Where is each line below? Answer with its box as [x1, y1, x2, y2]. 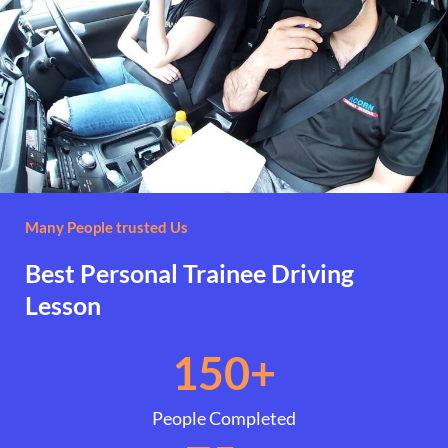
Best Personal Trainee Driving [25, 257, 354, 288]
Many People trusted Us [25, 217, 188, 236]
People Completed [152, 406, 296, 429]
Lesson [25, 289, 101, 320]
